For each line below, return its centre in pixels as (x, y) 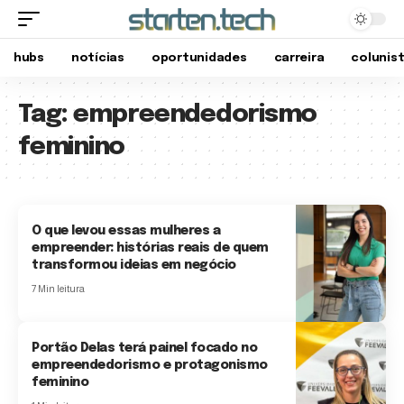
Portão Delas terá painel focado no (145, 349)
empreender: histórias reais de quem (150, 248)
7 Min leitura (59, 289)
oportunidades (199, 58)
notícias (97, 58)
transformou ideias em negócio (134, 266)
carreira (299, 58)
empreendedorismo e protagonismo (150, 366)
